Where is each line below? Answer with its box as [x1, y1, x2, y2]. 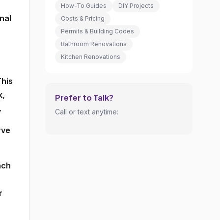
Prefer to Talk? [55, 92, 113, 103]
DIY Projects [118, 2, 154, 9]
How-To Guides [61, 2, 107, 9]
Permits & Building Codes [61, 27, 134, 35]
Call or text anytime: [55, 108, 118, 116]
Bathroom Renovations [61, 40, 127, 48]
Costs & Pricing [61, 15, 105, 22]
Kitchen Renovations [61, 53, 120, 60]
